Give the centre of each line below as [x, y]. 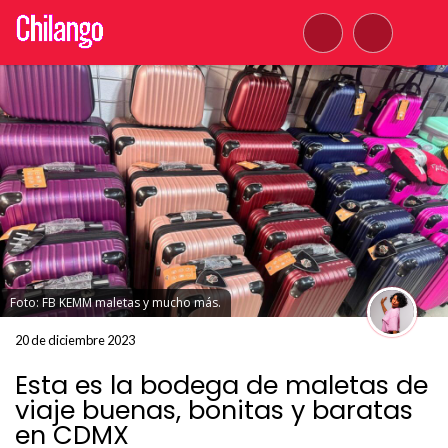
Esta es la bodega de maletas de [221, 385]
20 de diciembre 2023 [75, 340]
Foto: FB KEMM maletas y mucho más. [115, 302]
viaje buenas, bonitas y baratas [214, 410]
